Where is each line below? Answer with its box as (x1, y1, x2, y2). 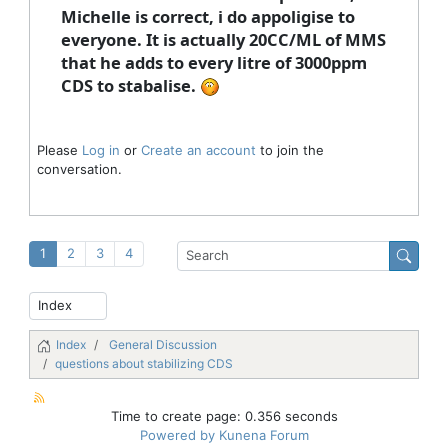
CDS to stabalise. (60, 73, 200, 97)
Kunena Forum (218, 426, 309, 443)
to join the (255, 142, 324, 159)
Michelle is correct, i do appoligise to (60, 4, 355, 28)
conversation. (36, 161, 122, 178)
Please (36, 142, 82, 159)
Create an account (140, 142, 256, 159)
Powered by (139, 426, 215, 443)
